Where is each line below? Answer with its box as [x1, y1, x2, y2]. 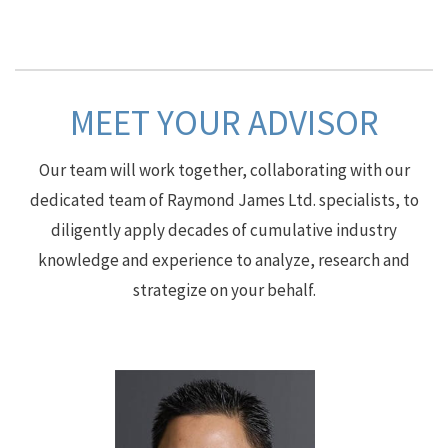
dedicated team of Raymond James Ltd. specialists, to [29, 189, 419, 211]
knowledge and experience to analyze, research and [38, 249, 410, 271]
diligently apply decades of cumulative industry [51, 219, 397, 241]
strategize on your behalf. [132, 279, 316, 301]
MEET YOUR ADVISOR [69, 101, 379, 145]
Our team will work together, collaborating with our [38, 159, 410, 181]
